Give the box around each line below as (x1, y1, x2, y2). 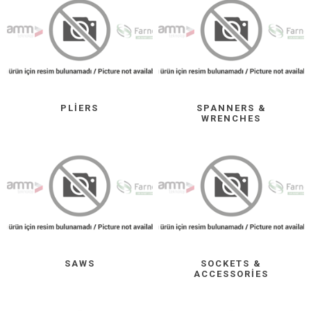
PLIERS (60, 103, 99, 114)
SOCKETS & (201, 258, 262, 269)
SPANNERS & (196, 103, 267, 114)
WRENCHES (201, 113, 262, 124)
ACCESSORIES (194, 269, 269, 280)
